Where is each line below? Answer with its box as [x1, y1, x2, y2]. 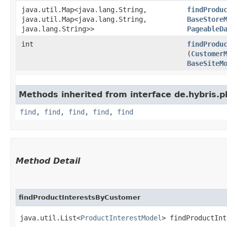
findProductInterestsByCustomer [19, 193, 140, 201]
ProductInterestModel [81, 213, 162, 222]
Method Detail [16, 156, 80, 166]
